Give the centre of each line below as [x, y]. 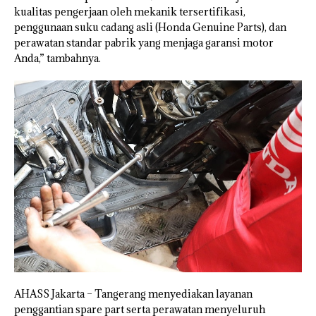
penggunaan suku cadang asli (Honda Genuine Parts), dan [150, 28]
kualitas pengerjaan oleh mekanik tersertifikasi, [130, 12]
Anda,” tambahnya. [57, 59]
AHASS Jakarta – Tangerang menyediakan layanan [133, 294]
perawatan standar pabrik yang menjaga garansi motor [144, 43]
